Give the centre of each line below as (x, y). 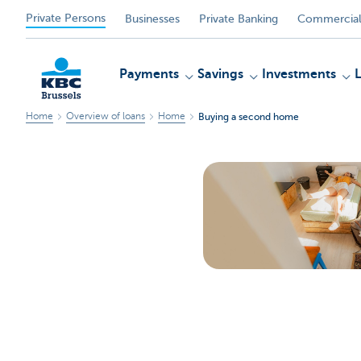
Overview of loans (106, 116)
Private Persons (66, 18)
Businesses (152, 19)
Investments (299, 74)
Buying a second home (249, 116)
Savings (220, 74)
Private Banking (239, 19)
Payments (149, 74)
